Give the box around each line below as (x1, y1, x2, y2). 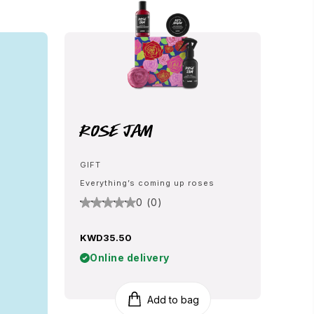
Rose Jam (80, 118, 153, 144)
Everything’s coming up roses (80, 178, 214, 188)
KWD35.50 (80, 232, 132, 243)
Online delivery (90, 252, 170, 264)
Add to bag (146, 293, 199, 306)
